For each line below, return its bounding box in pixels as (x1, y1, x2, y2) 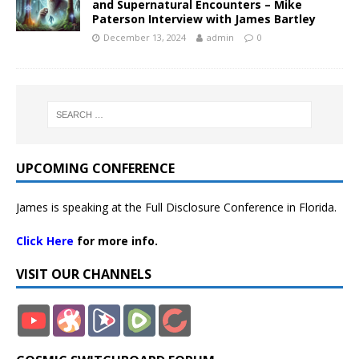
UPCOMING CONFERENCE (16, 159, 175, 178)
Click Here (16, 233, 74, 249)
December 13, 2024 (103, 30, 186, 43)
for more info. (74, 233, 158, 249)
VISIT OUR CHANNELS (16, 265, 151, 284)
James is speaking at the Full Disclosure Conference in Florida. (16, 200, 337, 216)
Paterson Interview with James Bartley (92, 10, 316, 26)
